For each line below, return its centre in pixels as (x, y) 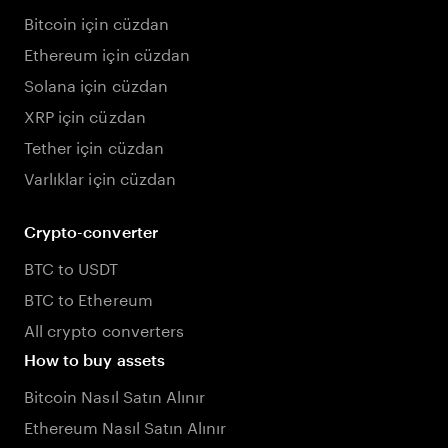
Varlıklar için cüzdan (100, 176)
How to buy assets (94, 359)
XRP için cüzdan (85, 114)
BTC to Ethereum (88, 297)
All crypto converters (104, 328)
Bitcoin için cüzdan (96, 21)
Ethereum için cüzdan (107, 52)
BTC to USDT (71, 266)
